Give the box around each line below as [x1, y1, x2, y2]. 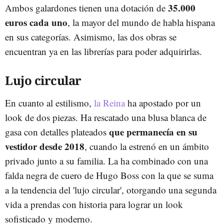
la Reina [94, 96, 125, 109]
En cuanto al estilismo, [5, 96, 94, 109]
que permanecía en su [109, 124, 197, 138]
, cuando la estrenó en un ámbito [84, 139, 209, 152]
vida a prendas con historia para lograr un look [5, 197, 183, 210]
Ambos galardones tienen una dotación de [5, 1, 165, 14]
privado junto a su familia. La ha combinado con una [5, 154, 208, 167]
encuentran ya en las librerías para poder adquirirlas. [5, 44, 202, 57]
